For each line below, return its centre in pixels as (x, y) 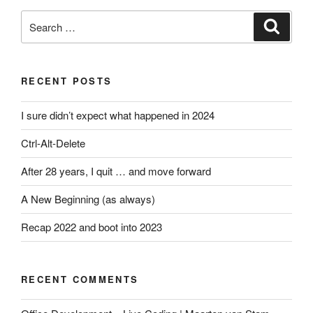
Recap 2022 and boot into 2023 (92, 227)
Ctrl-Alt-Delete (53, 143)
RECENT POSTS (67, 81)
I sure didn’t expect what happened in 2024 (118, 115)
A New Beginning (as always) (88, 199)
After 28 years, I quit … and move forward (116, 171)
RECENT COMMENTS (80, 279)
